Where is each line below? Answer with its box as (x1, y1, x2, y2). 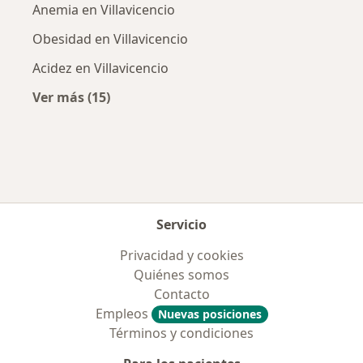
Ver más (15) (32, 88, 110, 106)
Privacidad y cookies (119, 246, 244, 264)
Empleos (95, 305, 152, 322)
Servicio (156, 216, 207, 233)
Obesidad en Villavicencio (32, 30, 188, 48)
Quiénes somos (134, 266, 229, 284)
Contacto (153, 285, 210, 303)
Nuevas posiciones (157, 306, 262, 322)
